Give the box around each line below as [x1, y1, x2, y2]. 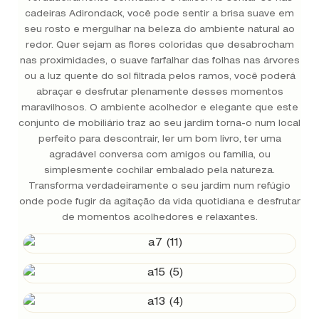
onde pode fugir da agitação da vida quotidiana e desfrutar [19, 197, 300, 206]
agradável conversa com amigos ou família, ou [48, 150, 271, 159]
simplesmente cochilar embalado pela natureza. [44, 166, 275, 175]
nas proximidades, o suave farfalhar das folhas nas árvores [19, 56, 300, 66]
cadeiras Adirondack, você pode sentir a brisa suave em [25, 9, 294, 19]
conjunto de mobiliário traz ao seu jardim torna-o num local [19, 119, 300, 128]
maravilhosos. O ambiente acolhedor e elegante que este [21, 103, 298, 113]
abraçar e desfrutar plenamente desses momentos [36, 88, 283, 97]
